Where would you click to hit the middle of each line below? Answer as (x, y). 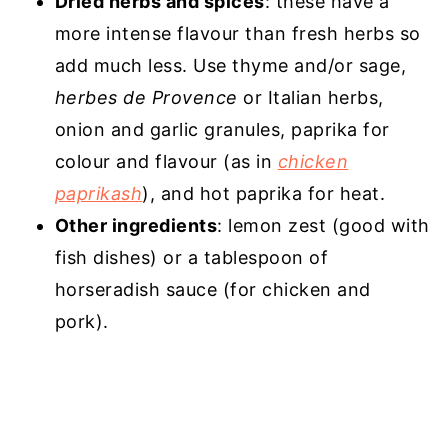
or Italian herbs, (313, 98)
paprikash (98, 194)
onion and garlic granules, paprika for (222, 130)
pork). (81, 322)
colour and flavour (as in (166, 162)
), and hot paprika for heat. (264, 194)
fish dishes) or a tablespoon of (191, 258)
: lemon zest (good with (323, 226)
